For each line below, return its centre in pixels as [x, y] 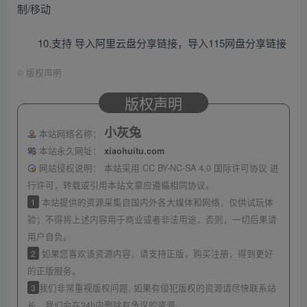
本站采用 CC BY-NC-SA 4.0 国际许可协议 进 [191, 168]
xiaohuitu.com [134, 151]
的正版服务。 [54, 271]
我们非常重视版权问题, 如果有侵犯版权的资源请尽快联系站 [158, 288]
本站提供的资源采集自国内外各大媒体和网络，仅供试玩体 [156, 202]
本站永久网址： [70, 151]
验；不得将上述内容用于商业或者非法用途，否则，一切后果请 [152, 220]
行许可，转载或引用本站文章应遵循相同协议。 [121, 185]
